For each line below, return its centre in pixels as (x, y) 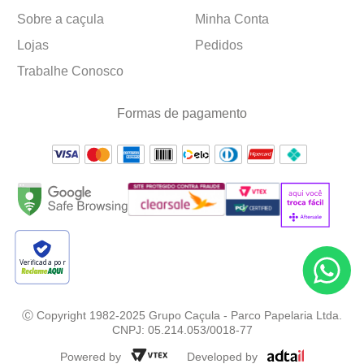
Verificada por (42, 262)
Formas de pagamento (182, 113)
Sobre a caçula (60, 19)
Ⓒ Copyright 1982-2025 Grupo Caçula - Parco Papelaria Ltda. (182, 315)
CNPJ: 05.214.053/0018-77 (182, 330)
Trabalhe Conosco (70, 71)
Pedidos (219, 45)
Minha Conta (232, 19)
